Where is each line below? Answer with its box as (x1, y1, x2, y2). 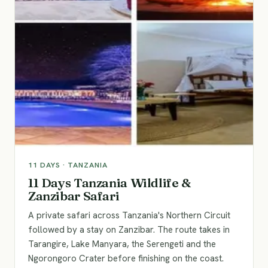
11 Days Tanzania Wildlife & (28, 175, 191, 190)
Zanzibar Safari (28, 188, 120, 203)
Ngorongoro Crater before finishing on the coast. (28, 252, 224, 264)
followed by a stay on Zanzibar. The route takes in (28, 224, 230, 236)
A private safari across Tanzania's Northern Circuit (28, 209, 230, 221)
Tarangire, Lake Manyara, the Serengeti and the (28, 238, 216, 250)
